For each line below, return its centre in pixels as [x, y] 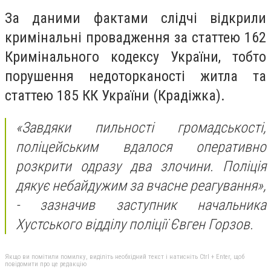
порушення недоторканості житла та [135, 76]
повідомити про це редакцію [46, 264]
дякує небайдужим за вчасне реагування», [141, 186]
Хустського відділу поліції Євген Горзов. [135, 225]
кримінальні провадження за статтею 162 [135, 37]
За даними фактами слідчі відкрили [135, 18]
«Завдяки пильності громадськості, [141, 128]
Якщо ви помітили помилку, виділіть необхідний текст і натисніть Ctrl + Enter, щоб [125, 256]
